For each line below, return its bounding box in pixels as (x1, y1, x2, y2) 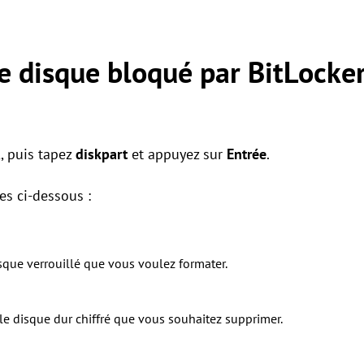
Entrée (227, 145, 266, 163)
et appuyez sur (128, 145, 227, 163)
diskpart (76, 145, 128, 163)
